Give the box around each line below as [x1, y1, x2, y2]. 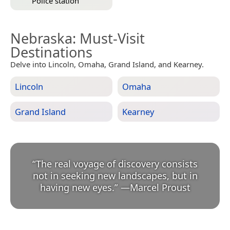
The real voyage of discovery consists [36, 158, 198, 170]
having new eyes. [40, 181, 114, 194]
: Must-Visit [72, 29, 145, 48]
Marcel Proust [129, 181, 190, 194]
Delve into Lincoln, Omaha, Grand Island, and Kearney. [10, 59, 204, 69]
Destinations [10, 43, 92, 62]
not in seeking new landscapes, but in [32, 169, 198, 182]
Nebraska [10, 29, 72, 48]
